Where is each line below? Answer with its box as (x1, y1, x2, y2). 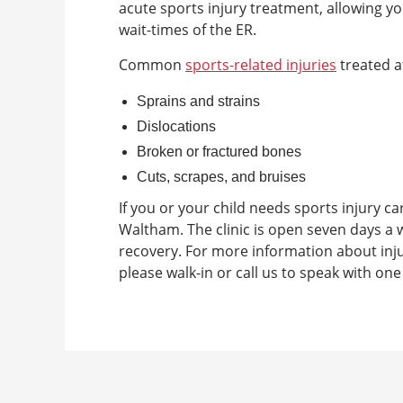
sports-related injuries (185, 55, 336, 75)
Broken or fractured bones (137, 144, 301, 159)
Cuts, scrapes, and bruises (137, 169, 306, 184)
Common (119, 55, 185, 75)
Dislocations (137, 119, 216, 134)
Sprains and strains (137, 94, 260, 109)
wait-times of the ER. (119, 20, 256, 40)
